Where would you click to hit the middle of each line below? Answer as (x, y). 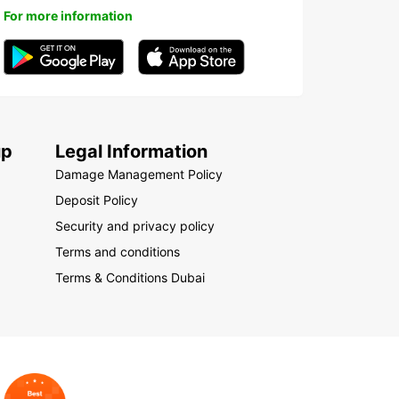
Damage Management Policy (139, 174)
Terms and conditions (118, 252)
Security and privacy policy (135, 226)
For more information (68, 16)
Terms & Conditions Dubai (130, 277)
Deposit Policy (97, 200)
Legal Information (132, 151)
